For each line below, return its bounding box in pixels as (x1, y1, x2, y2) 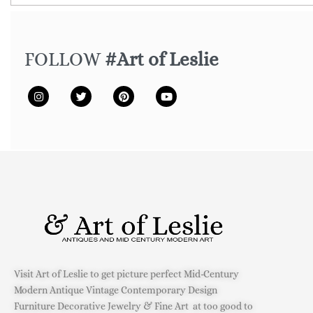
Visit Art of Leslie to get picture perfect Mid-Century (14, 268, 239, 280)
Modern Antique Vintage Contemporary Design (14, 284, 217, 296)
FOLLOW (24, 48, 105, 71)
